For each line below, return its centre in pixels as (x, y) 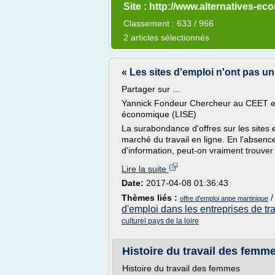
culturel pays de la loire (160, 221)
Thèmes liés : (151, 198)
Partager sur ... (151, 89)
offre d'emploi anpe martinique (224, 198)
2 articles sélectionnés (166, 37)
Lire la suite (145, 169)
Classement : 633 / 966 (168, 23)
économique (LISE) (159, 114)
